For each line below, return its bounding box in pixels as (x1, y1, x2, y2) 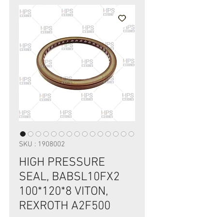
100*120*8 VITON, (19, 185, 108, 199)
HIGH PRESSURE (19, 155, 105, 170)
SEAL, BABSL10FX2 (19, 170, 120, 185)
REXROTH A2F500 (19, 199, 110, 214)
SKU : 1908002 (19, 140, 65, 149)
